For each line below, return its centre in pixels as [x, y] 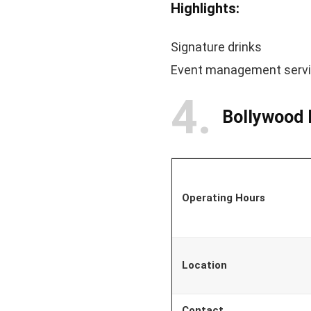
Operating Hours [223, 197]
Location [204, 265]
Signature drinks [216, 47]
